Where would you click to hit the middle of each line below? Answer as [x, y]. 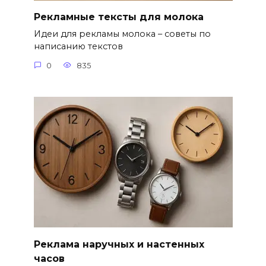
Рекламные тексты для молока [118, 17]
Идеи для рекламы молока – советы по [122, 34]
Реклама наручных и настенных [119, 244]
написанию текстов [78, 46]
